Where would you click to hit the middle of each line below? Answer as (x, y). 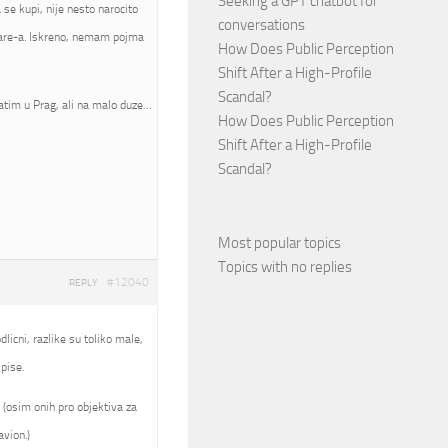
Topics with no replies (285, 267)
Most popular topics (279, 243)
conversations (261, 25)
